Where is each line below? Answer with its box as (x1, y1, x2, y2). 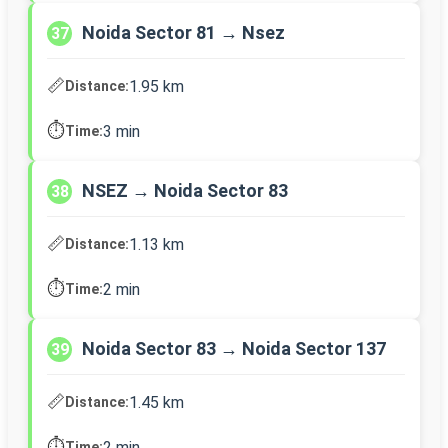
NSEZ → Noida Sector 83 (82, 180, 288, 202)
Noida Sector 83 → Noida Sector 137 (82, 338, 386, 360)
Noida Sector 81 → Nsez (82, 22, 285, 44)
